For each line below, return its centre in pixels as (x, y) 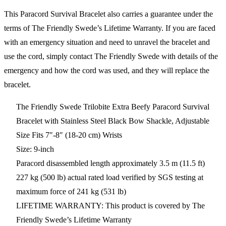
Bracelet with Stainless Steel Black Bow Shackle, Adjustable (113, 121)
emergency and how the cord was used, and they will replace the (107, 70)
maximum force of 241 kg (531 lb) (71, 191)
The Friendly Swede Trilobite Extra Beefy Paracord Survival (113, 106)
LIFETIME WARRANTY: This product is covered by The (110, 205)
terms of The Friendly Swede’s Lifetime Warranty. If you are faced (110, 28)
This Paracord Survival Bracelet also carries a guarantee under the (108, 14)
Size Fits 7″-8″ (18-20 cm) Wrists (69, 135)
